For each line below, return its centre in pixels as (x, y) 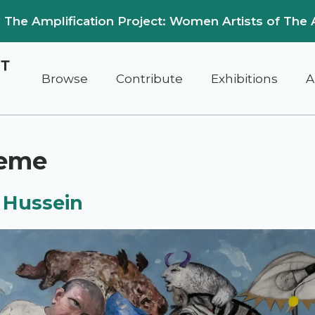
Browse (65, 78)
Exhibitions (244, 78)
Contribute (149, 78)
